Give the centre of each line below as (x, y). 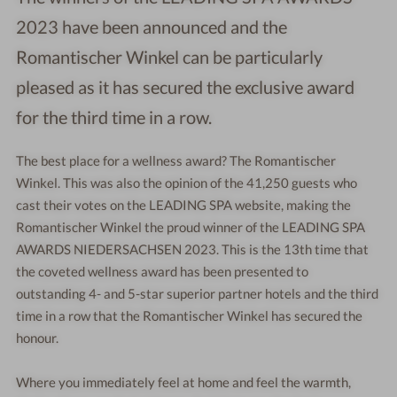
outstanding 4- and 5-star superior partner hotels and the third (198, 294)
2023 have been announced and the (152, 27)
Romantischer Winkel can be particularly (170, 57)
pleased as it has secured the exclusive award (186, 87)
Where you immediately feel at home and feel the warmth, (184, 382)
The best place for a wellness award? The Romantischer (176, 161)
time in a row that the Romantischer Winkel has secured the (190, 316)
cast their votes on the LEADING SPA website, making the (184, 205)
